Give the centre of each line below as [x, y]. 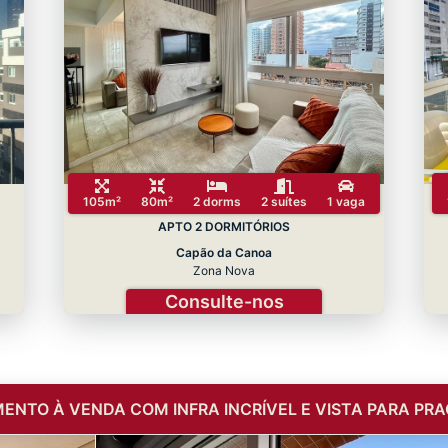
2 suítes [284, 202]
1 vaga [346, 202]
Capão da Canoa [224, 252]
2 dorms [217, 202]
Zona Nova [224, 270]
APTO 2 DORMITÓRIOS [224, 227]
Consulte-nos [224, 302]
